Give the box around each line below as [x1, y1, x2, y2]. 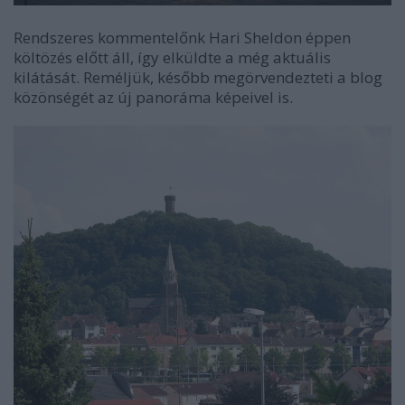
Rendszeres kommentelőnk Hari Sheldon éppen [14, 27, 351, 49]
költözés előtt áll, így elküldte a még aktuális [14, 47, 331, 69]
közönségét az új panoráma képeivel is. [14, 87, 293, 108]
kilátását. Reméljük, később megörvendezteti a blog [14, 67, 382, 89]
